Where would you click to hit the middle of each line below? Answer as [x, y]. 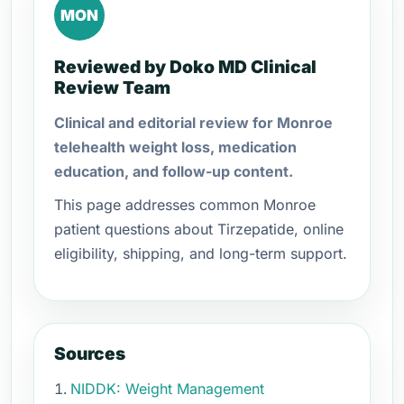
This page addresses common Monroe [185, 205]
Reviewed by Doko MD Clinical [185, 67]
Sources [90, 353]
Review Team [112, 87]
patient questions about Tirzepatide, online [199, 229]
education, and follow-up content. [174, 171]
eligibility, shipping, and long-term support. [201, 253]
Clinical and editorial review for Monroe [193, 123]
